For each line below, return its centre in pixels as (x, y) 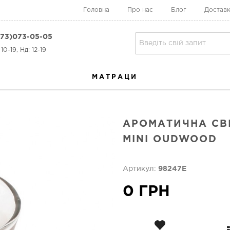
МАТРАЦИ (114, 77)
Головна (96, 10)
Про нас (140, 10)
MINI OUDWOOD (170, 139)
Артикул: (140, 169)
